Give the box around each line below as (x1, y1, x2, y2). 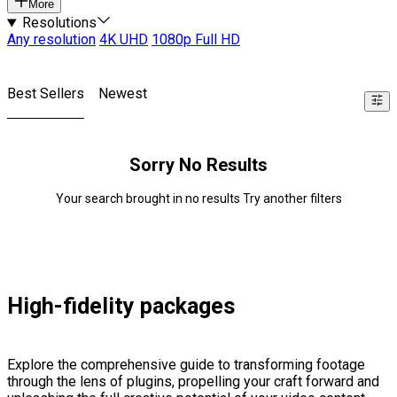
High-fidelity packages (7, 293, 235, 320)
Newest (98, 85, 147, 103)
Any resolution (7, 31, 96, 49)
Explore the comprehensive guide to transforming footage (7, 356, 365, 374)
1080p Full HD (152, 31, 240, 49)
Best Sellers (7, 85, 84, 103)
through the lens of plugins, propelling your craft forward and (7, 373, 379, 391)
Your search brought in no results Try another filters (55, 191, 342, 206)
